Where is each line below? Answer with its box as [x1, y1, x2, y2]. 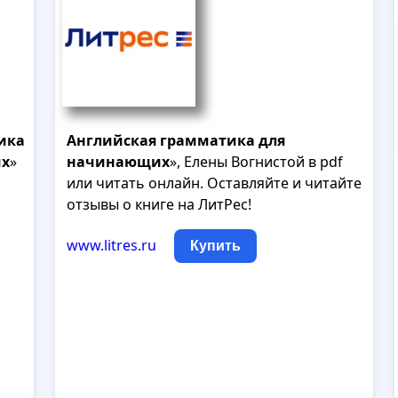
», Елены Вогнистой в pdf [169, 152, 343, 171]
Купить [189, 238, 241, 253]
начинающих [66, 152, 170, 171]
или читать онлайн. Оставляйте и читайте [66, 173, 362, 193]
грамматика [159, 131, 255, 150]
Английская [66, 131, 156, 150]
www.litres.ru [66, 235, 156, 255]
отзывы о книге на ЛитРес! [66, 195, 251, 214]
